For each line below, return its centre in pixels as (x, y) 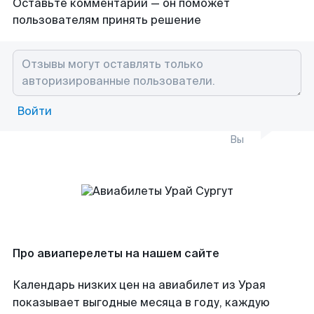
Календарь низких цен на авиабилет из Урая (139, 285)
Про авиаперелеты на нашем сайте (116, 253)
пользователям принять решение (107, 20)
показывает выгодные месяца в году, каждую (141, 302)
